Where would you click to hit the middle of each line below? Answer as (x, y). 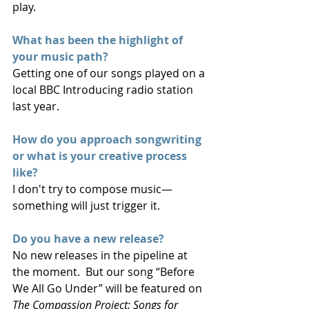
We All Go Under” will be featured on (109, 288)
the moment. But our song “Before (105, 271)
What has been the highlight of (99, 40)
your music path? (60, 56)
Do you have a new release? (90, 238)
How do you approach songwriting (108, 139)
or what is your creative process (101, 156)
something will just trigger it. (86, 205)
